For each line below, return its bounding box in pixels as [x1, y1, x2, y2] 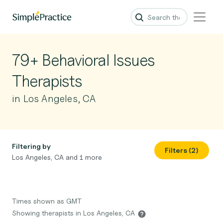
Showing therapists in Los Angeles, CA [12, 209, 137, 217]
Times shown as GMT [12, 197, 82, 205]
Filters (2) [165, 146, 199, 154]
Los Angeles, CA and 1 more [12, 153, 102, 161]
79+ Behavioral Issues [12, 50, 155, 70]
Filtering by [12, 142, 51, 150]
